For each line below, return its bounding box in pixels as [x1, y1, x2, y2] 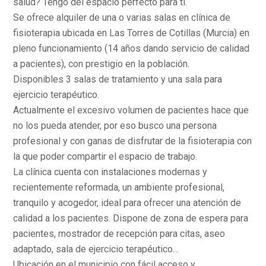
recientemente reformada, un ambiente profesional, [13, 182, 225, 193]
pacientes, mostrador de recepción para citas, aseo [13, 228, 226, 239]
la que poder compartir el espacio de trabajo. [13, 151, 198, 162]
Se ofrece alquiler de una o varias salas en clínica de [13, 12, 231, 23]
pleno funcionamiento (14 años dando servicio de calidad [13, 43, 250, 54]
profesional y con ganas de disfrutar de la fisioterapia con [13, 135, 252, 147]
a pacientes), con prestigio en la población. [13, 58, 190, 69]
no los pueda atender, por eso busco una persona [13, 120, 217, 131]
